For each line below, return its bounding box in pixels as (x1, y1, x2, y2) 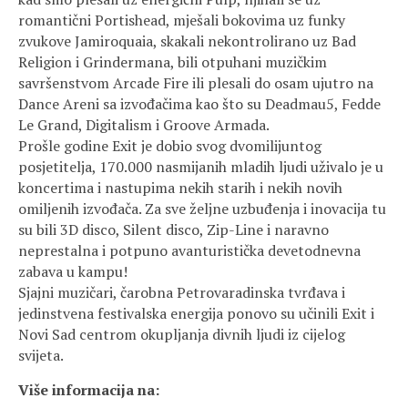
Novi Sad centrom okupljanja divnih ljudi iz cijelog (18, 324, 345, 344)
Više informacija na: (18, 380, 159, 400)
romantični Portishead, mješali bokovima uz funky (18, 10, 345, 30)
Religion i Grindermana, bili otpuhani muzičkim (18, 52, 327, 72)
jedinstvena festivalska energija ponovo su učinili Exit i (18, 303, 374, 323)
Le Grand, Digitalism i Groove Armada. (18, 115, 270, 135)
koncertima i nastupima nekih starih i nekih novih (18, 178, 342, 198)
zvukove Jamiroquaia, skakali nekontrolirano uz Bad (18, 31, 356, 51)
